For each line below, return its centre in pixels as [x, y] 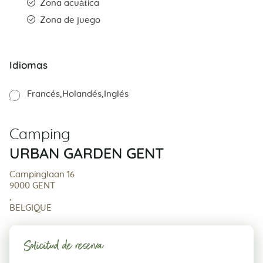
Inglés [116, 94]
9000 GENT [32, 186]
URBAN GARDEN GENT [87, 153]
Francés [43, 94]
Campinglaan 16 [42, 174]
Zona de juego [70, 20]
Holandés [82, 94]
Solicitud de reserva [63, 246]
